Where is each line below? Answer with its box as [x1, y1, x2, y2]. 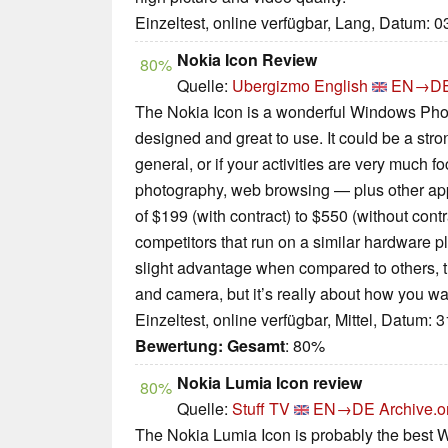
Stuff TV [232, 397, 290, 421]
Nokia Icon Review [177, 48, 317, 72]
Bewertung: [135, 334, 223, 358]
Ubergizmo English [232, 74, 368, 98]
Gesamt [227, 334, 285, 358]
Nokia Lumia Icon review [177, 371, 362, 395]
